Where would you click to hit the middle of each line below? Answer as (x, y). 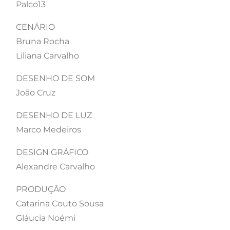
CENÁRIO (35, 27)
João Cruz (36, 93)
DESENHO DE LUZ (54, 116)
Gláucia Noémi (46, 218)
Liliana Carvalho (47, 56)
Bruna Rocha (43, 42)
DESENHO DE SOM (55, 79)
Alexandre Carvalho (55, 167)
